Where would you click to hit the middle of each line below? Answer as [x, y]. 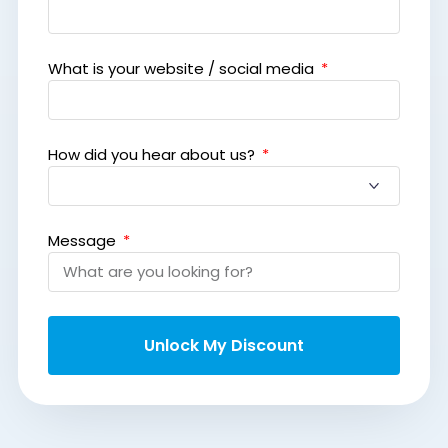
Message [83, 240]
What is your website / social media [182, 68]
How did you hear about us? [153, 154]
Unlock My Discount [224, 345]
